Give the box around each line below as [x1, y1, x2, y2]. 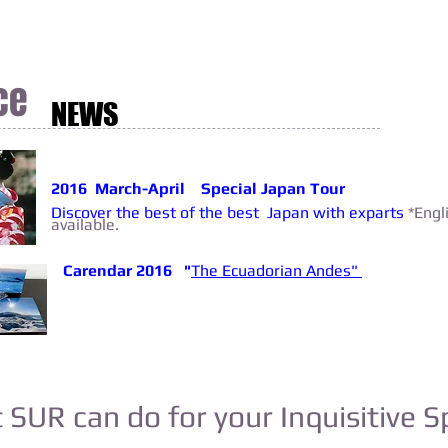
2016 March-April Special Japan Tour [51, 179, 349, 198]
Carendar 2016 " [59, 261, 191, 280]
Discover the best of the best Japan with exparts [51, 203, 408, 222]
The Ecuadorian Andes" [191, 261, 362, 280]
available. [51, 215, 119, 234]
